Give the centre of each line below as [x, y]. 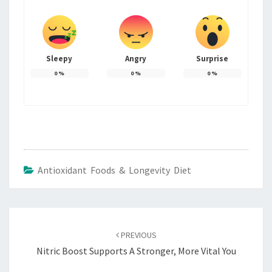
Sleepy [59, 58]
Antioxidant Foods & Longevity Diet [114, 170]
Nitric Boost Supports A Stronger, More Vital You [136, 250]
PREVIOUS [138, 235]
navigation [39, 230]
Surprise [212, 58]
